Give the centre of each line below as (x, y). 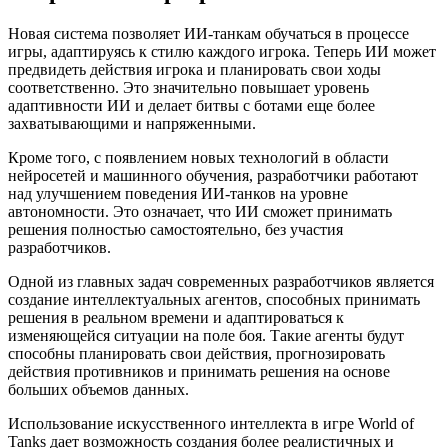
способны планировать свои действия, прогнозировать (196, 354)
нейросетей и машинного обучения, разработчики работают (213, 176)
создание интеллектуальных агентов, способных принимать (214, 300)
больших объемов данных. (98, 390)
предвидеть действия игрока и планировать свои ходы (194, 70)
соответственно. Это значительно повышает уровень (188, 88)
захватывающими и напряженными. (132, 124)
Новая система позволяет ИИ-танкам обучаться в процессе (208, 34)
